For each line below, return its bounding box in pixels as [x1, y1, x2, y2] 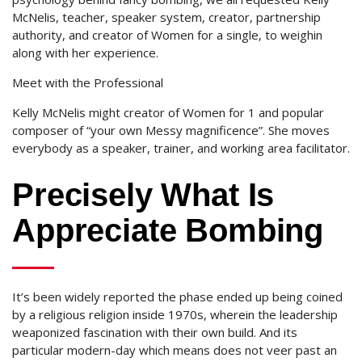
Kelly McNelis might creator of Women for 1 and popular [12, 104, 324, 120]
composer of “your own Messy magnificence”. [12, 122, 265, 138]
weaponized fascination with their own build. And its [12, 324, 297, 340]
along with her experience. [12, 44, 158, 61]
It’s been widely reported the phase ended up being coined [12, 288, 343, 305]
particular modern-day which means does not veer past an [12, 342, 337, 358]
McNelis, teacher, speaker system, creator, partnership [12, 9, 321, 25]
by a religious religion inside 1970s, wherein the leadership [12, 306, 338, 322]
